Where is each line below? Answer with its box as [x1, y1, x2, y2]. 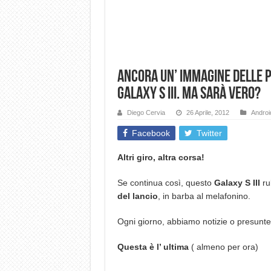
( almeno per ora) [188, 242, 258, 252]
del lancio [117, 191, 158, 201]
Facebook [131, 128, 170, 138]
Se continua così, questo [117, 178, 214, 188]
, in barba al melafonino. [157, 191, 250, 201]
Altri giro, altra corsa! [117, 152, 204, 162]
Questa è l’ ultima [117, 242, 189, 252]
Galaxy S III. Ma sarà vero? [117, 86, 261, 103]
